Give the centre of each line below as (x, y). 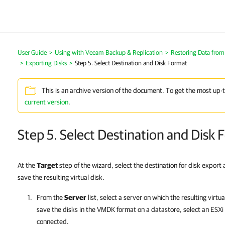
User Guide (32, 52)
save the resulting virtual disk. (61, 177)
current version (46, 102)
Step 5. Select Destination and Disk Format (131, 63)
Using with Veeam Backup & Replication (109, 52)
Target (47, 165)
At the (27, 165)
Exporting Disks (46, 63)
